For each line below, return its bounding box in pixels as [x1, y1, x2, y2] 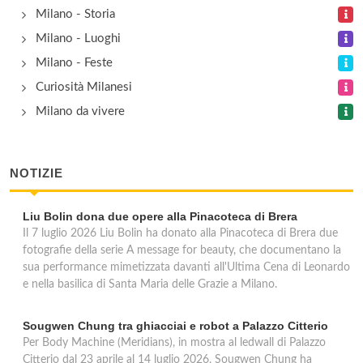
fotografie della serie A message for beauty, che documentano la [23, 245, 341, 256]
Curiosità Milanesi [36, 81, 132, 93]
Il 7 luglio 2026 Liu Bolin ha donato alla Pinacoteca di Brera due [23, 228, 338, 239]
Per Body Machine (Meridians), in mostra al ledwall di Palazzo [23, 337, 326, 348]
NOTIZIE [10, 166, 63, 180]
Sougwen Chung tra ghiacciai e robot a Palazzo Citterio [23, 319, 328, 332]
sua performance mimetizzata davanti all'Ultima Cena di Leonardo [23, 262, 350, 273]
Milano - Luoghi [36, 32, 121, 45]
